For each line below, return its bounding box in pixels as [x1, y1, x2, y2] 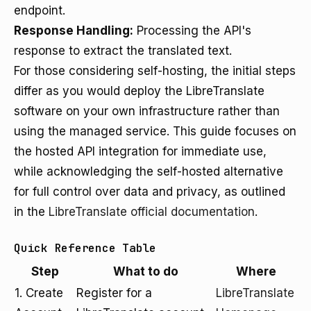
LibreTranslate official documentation [49, 205, 255, 219]
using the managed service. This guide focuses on [14, 124, 296, 138]
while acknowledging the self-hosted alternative [14, 165, 283, 178]
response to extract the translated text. [14, 44, 232, 58]
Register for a [76, 286, 152, 300]
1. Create [15, 286, 63, 300]
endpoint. [14, 3, 65, 17]
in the [14, 205, 49, 219]
